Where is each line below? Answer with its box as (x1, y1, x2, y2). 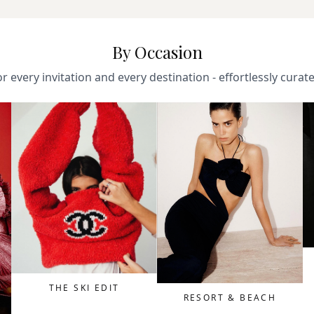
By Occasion (111, 40, 203, 63)
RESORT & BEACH (183, 291, 277, 303)
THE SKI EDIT (48, 281, 120, 294)
